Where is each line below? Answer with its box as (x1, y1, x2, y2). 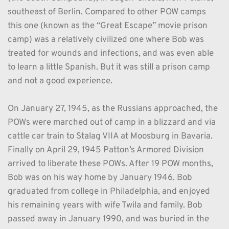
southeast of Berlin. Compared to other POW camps (8, 7, 206, 18)
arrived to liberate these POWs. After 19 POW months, (8, 158, 213, 170)
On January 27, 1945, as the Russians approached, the (8, 103, 218, 115)
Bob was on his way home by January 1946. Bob (8, 172, 192, 184)
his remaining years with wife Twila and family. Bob (8, 200, 202, 212)
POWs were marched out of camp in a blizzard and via (8, 117, 216, 129)
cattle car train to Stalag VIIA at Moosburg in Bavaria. (8, 131, 213, 143)
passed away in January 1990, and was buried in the (8, 214, 209, 225)
